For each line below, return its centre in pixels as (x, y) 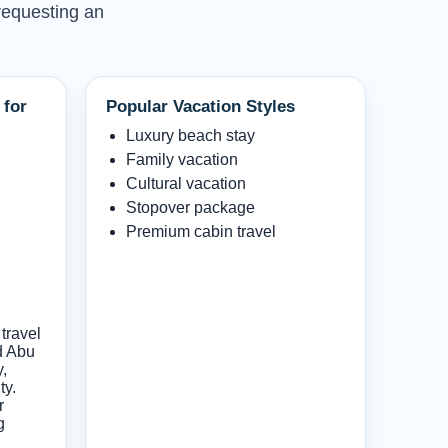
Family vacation (181, 159)
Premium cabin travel (200, 231)
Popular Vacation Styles (200, 106)
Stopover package (190, 207)
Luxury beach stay (190, 135)
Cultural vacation (185, 183)
